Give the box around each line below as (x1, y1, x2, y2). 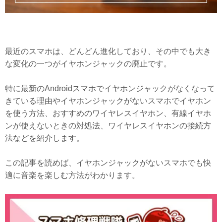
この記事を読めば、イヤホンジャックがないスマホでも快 (5, 158, 211, 167)
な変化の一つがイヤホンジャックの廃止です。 (5, 59, 171, 68)
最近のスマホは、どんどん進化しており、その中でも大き (5, 47, 211, 55)
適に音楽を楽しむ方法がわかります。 (5, 170, 140, 179)
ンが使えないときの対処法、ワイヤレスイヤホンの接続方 (5, 121, 211, 130)
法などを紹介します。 (5, 133, 84, 142)
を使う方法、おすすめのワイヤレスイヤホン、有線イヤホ (5, 109, 211, 117)
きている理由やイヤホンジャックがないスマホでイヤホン (5, 96, 211, 105)
